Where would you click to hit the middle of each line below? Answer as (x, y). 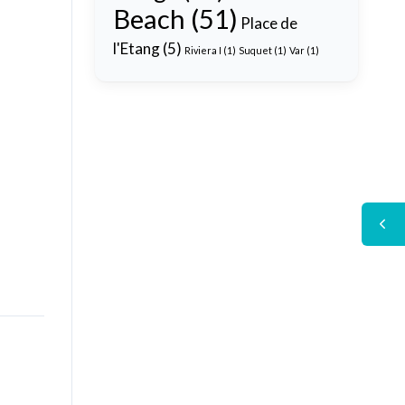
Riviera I (202, 50)
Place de (268, 23)
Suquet (255, 50)
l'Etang (136, 48)
